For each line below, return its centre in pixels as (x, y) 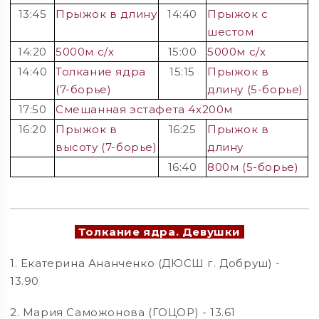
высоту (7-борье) (106, 147)
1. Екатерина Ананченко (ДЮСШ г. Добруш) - (145, 263)
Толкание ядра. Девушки (159, 232)
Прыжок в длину (106, 14)
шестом (231, 31)
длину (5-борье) (256, 89)
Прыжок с (238, 14)
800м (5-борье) (253, 167)
